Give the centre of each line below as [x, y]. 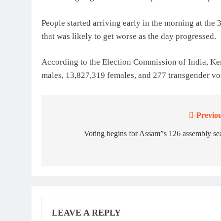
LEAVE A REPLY [86, 212]
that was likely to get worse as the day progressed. [129, 36]
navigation [77, 135]
